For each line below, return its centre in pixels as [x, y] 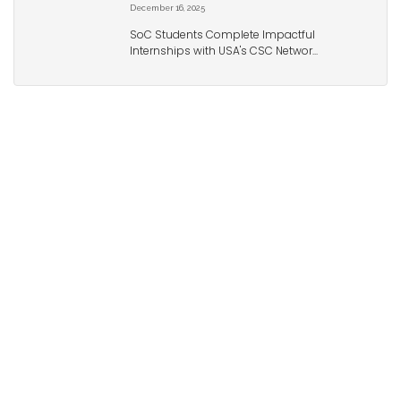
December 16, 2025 [167, 8]
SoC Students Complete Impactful [222, 35]
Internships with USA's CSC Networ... [224, 51]
